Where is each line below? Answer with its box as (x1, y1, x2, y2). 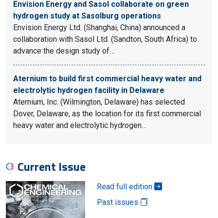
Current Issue (18, 158, 86, 175)
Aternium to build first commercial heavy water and (13, 74, 201, 83)
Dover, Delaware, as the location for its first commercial (13, 109, 201, 118)
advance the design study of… (13, 46, 114, 55)
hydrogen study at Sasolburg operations (13, 11, 161, 20)
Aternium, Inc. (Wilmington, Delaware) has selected (13, 97, 185, 107)
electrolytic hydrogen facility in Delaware (13, 86, 164, 95)
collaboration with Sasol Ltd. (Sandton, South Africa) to (13, 35, 197, 44)
